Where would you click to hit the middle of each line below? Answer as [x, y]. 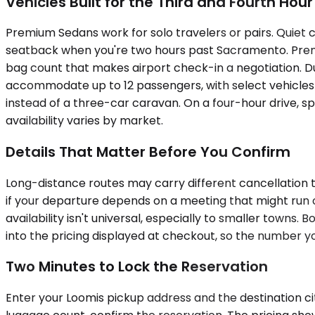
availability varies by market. [84, 121]
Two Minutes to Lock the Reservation [137, 267]
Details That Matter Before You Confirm [148, 152]
